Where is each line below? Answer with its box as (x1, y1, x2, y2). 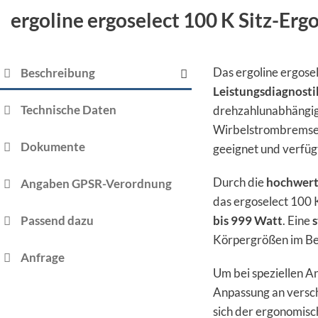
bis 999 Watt (213, 213, 283, 229)
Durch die (213, 175, 266, 190)
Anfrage (20, 250, 65, 265)
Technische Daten (20, 102, 116, 118)
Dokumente (20, 139, 85, 155)
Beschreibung (20, 65, 95, 81)
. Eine (283, 213, 312, 229)
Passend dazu (20, 213, 94, 229)
